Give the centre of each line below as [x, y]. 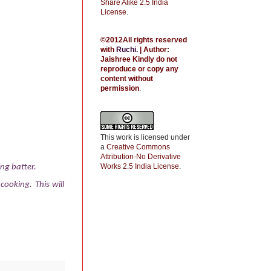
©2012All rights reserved [144, 40]
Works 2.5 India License [140, 166]
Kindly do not [155, 59]
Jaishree [116, 59]
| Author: [154, 50]
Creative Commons [138, 147]
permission [120, 88]
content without [127, 79]
